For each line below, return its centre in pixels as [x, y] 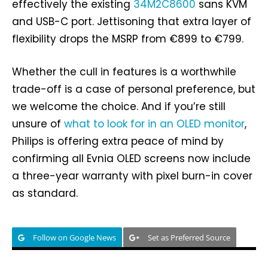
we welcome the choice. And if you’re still [119, 106]
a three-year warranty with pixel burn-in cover [132, 176]
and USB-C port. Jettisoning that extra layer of [132, 21]
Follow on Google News [74, 237]
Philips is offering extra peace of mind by [118, 141]
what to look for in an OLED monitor [154, 124]
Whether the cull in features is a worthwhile [124, 71]
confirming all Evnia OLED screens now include [131, 158]
